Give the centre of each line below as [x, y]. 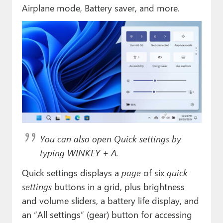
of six [154, 172]
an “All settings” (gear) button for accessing [107, 214]
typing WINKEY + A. [79, 152]
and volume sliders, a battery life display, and [110, 200]
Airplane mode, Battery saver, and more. [101, 7]
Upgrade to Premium [54, 115]
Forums [27, 49]
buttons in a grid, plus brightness [118, 186]
